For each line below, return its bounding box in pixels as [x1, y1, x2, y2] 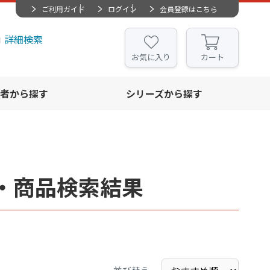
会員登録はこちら [160, 4, 218, 14]
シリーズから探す [125, 86, 202, 101]
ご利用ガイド [42, 4, 85, 14]
